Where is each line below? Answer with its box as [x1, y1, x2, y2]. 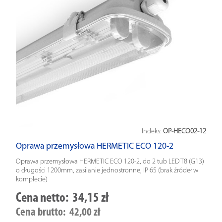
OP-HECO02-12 [163, 127, 206, 135]
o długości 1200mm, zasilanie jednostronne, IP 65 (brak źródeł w [16, 167, 198, 175]
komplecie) [16, 176, 48, 184]
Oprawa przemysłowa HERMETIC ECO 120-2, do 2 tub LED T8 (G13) [16, 158, 204, 166]
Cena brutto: [16, 207, 65, 219]
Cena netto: [16, 192, 68, 206]
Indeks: [142, 127, 163, 135]
